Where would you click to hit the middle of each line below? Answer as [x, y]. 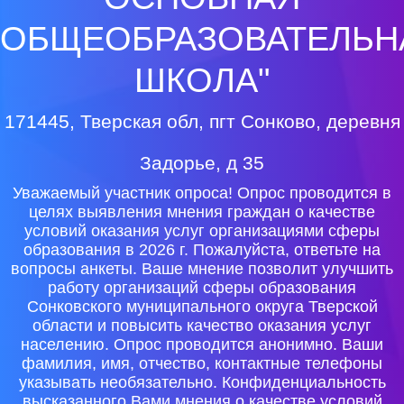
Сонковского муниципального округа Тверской [202, 307]
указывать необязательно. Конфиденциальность [202, 382]
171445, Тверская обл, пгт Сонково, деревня [202, 121]
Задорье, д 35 [202, 163]
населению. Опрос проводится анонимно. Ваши [202, 344]
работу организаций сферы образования [202, 288]
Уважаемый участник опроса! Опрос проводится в [202, 193]
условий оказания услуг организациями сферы [202, 231]
